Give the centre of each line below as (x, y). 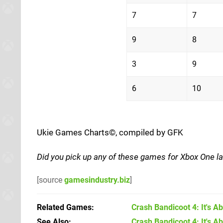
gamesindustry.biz (97, 180)
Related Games (64, 207)
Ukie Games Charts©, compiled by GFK (110, 132)
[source (51, 180)
